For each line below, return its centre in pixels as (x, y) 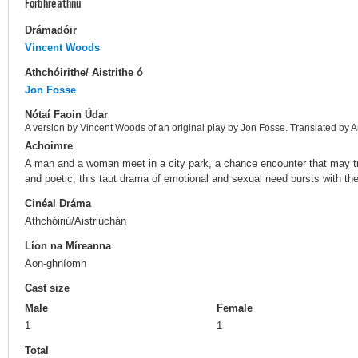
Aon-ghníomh (56, 263)
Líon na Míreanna (68, 246)
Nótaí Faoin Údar (66, 114)
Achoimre (49, 145)
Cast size (47, 288)
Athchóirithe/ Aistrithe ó (84, 72)
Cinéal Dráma (58, 203)
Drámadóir (51, 30)
